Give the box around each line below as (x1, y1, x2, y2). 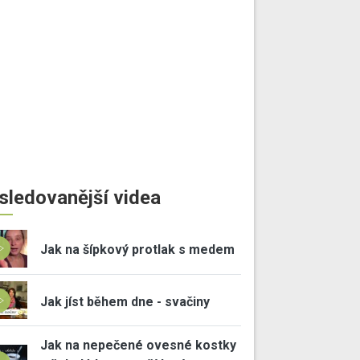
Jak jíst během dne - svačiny (39, 293, 210, 309)
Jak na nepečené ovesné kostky (39, 337, 236, 354)
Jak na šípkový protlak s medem (39, 242, 235, 258)
